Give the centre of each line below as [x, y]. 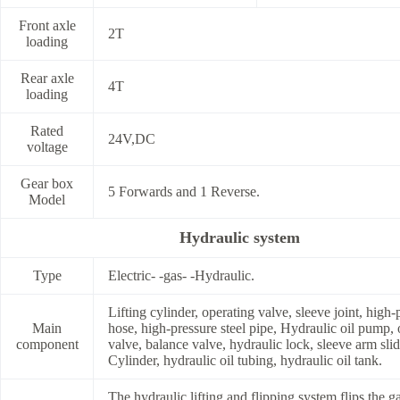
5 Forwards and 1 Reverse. [184, 192]
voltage [47, 147]
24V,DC [132, 139]
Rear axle [47, 79]
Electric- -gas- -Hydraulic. [181, 276]
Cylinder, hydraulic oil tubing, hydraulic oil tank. [245, 361]
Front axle [47, 26]
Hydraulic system [239, 238]
